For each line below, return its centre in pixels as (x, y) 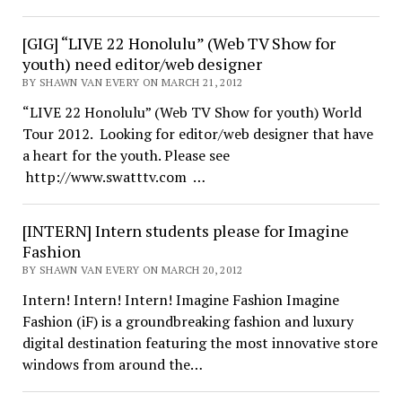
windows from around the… (112, 364)
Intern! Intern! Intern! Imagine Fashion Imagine (180, 300)
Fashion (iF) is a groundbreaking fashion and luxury (188, 321)
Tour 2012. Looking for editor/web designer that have (197, 134)
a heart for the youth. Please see (126, 155)
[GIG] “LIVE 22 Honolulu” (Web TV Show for (179, 43)
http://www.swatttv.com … (114, 177)
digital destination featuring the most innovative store (200, 343)
